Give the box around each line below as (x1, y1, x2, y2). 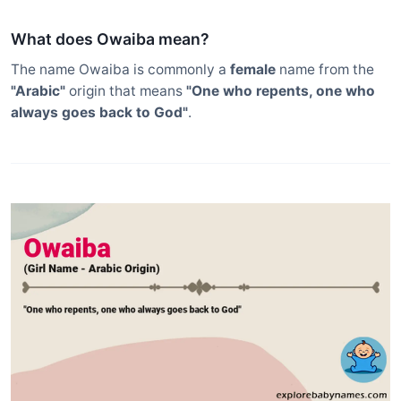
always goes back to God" (11, 103, 188, 121)
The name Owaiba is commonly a (11, 60, 230, 78)
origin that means (65, 81, 186, 99)
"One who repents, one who (186, 81, 375, 99)
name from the (276, 60, 374, 78)
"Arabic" (11, 81, 65, 99)
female (230, 60, 276, 78)
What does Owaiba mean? (11, 29, 209, 48)
